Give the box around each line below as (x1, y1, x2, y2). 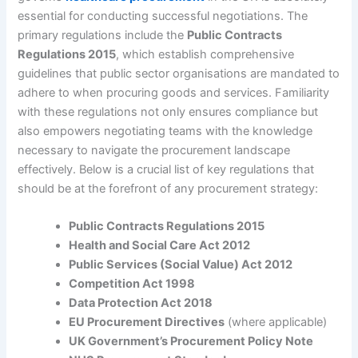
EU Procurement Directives (69, 315, 225, 330)
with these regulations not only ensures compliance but (18, 104, 319, 119)
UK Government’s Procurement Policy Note (69, 334, 314, 349)
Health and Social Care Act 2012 (69, 238, 251, 253)
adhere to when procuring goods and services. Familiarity (18, 85, 330, 100)
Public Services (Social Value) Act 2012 (69, 257, 293, 272)
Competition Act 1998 (69, 276, 196, 292)
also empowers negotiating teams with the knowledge (18, 123, 313, 138)
